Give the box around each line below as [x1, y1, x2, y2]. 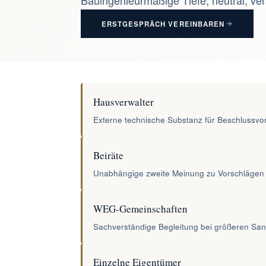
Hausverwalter [93, 95, 154, 109]
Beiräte [93, 148, 123, 162]
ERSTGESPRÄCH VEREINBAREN [102, 18, 224, 29]
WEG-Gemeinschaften [93, 202, 188, 216]
